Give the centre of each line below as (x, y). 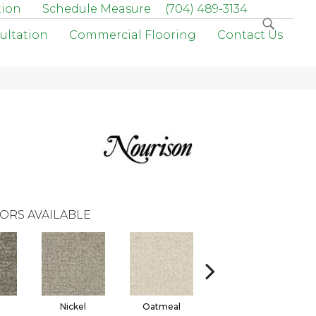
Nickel (73, 306)
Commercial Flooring (133, 35)
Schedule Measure (97, 9)
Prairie (249, 306)
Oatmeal (161, 306)
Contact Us (250, 35)
